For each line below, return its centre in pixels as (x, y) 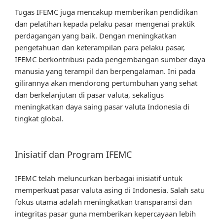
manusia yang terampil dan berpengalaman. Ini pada (105, 71)
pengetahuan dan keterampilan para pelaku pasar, (100, 47)
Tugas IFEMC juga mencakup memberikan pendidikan (106, 12)
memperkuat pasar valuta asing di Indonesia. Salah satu (110, 190)
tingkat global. (39, 118)
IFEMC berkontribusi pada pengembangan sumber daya (110, 59)
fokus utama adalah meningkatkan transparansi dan (103, 202)
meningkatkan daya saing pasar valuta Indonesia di (102, 106)
